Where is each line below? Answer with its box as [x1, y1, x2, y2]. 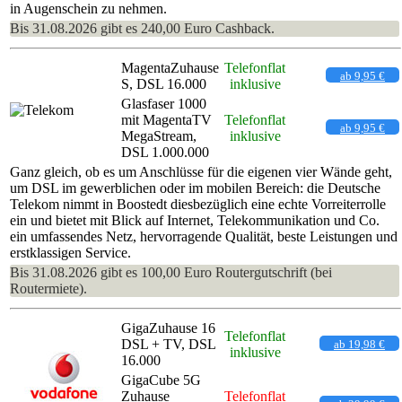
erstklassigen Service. [10, 244, 131, 260]
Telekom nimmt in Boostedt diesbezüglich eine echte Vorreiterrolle [10, 196, 386, 212]
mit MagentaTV [121, 111, 212, 127]
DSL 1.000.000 [121, 144, 209, 160]
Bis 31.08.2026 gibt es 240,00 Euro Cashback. [10, 20, 275, 36]
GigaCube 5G [121, 371, 201, 388]
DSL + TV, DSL [121, 336, 215, 352]
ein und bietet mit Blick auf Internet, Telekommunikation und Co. [10, 212, 380, 228]
